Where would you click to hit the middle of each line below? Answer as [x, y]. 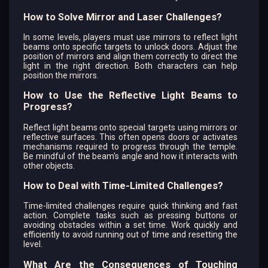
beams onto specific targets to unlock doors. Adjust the [130, 46]
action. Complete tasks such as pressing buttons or [130, 216]
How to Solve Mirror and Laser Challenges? [123, 17]
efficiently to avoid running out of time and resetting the [130, 235]
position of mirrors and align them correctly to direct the [130, 56]
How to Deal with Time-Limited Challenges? [123, 186]
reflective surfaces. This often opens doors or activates [130, 137]
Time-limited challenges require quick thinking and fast [130, 206]
